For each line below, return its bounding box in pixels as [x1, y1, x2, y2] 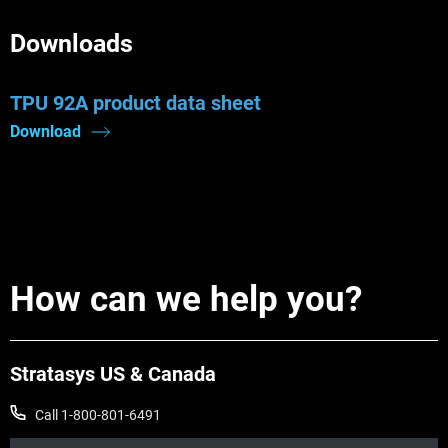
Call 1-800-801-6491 [35, 407, 161, 424]
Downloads [10, 28, 133, 58]
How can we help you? [10, 279, 362, 321]
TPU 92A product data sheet [10, 90, 261, 115]
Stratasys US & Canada [10, 362, 216, 387]
